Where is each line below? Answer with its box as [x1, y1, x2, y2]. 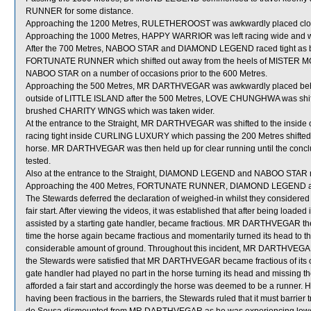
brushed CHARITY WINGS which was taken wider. [26, 106, 215, 116]
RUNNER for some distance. [26, 6, 133, 16]
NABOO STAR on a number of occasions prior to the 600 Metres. [26, 69, 267, 78]
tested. [26, 156, 51, 166]
